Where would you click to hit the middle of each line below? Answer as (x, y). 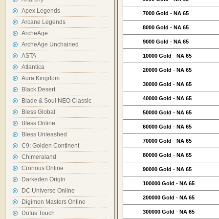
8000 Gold (156, 27)
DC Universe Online (48, 191)
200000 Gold (159, 197)
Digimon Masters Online (54, 202)
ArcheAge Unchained (50, 44)
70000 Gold (158, 141)
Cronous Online (43, 168)
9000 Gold (156, 42)
